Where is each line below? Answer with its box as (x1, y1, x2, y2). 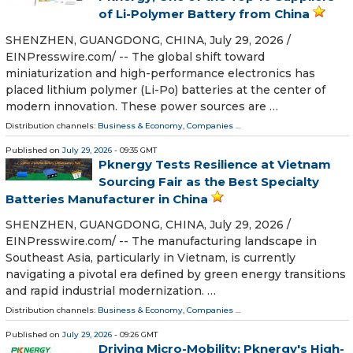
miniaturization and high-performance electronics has (6, 65, 315, 80)
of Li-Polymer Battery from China (98, 6, 310, 22)
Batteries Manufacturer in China (6, 191, 208, 206)
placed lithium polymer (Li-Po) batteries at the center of (6, 82, 325, 97)
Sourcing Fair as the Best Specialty (98, 173, 319, 189)
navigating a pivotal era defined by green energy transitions (6, 266, 346, 281)
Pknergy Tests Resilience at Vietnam (98, 156, 331, 172)
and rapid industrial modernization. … (6, 283, 216, 298)
